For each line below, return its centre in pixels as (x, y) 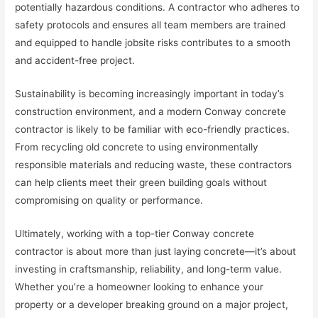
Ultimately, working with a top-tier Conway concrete (135, 233)
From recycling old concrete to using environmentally (137, 147)
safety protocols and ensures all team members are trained (150, 25)
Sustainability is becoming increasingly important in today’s (150, 93)
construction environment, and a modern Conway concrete (151, 111)
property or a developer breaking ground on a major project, (152, 304)
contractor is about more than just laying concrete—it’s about (156, 251)
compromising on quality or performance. (109, 200)
